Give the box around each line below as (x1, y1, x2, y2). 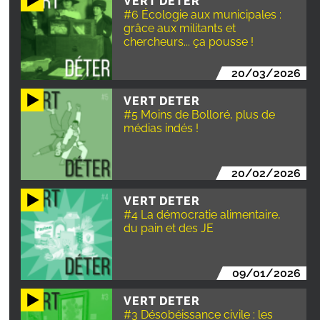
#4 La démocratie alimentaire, (124, 207, 281, 221)
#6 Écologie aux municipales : (124, 7, 282, 21)
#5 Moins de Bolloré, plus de (124, 107, 276, 121)
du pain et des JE (124, 221, 214, 235)
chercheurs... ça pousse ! (124, 34, 254, 49)
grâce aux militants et (124, 21, 236, 35)
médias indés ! (124, 121, 199, 135)
